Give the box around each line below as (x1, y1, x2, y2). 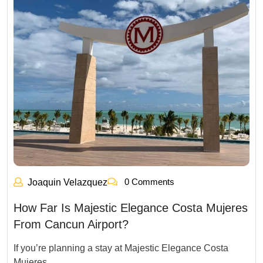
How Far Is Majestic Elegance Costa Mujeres (14, 201, 248, 214)
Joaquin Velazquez (28, 177, 107, 187)
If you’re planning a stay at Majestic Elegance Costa (14, 243, 228, 253)
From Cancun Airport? (14, 218, 129, 231)
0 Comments (122, 177, 174, 187)
